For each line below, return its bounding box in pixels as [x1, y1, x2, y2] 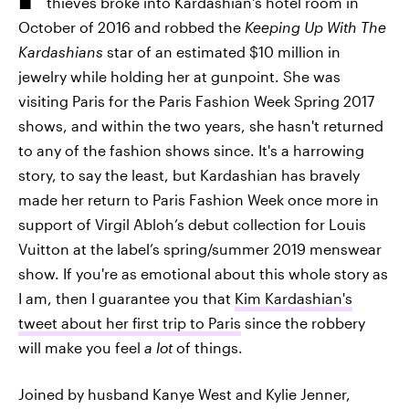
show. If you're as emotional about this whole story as [18, 265, 388, 282]
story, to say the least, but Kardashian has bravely [18, 166, 360, 184]
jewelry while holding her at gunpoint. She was [18, 68, 341, 85]
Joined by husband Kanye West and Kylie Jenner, [18, 385, 351, 403]
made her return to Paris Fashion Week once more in [18, 191, 379, 208]
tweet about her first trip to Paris [18, 314, 241, 331]
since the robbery [241, 314, 365, 331]
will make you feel [18, 339, 144, 356]
